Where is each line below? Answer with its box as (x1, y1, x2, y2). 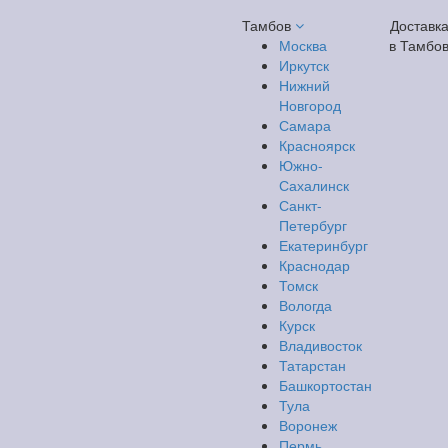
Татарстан (279, 355, 346, 375)
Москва (279, 35, 327, 55)
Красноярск (279, 135, 355, 155)
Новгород (279, 95, 341, 115)
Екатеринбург (279, 235, 368, 255)
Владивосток (279, 335, 362, 355)
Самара (279, 115, 331, 135)
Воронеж (279, 415, 337, 435)
